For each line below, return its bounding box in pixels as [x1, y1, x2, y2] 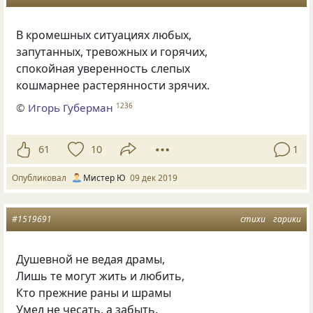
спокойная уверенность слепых [16, 60, 191, 76]
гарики [273, 212, 301, 225]
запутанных [16, 43, 81, 59]
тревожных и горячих [86, 43, 205, 59]
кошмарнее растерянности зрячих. [16, 77, 210, 93]
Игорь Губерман [28, 101, 114, 115]
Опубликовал [12, 171, 71, 184]
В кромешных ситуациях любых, [16, 27, 192, 43]
